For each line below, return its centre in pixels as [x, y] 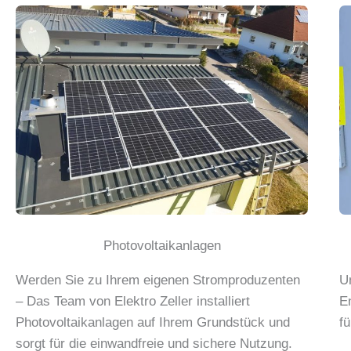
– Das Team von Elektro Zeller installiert [133, 301]
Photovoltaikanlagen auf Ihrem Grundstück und [153, 322]
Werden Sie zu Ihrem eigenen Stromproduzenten [158, 280]
